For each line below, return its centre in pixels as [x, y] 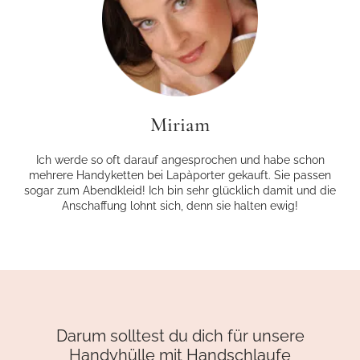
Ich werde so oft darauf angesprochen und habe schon [180, 160]
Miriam [180, 125]
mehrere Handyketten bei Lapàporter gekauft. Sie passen [180, 176]
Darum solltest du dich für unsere [180, 336]
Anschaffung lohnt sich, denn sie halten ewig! [180, 206]
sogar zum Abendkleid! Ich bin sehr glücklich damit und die [180, 191]
